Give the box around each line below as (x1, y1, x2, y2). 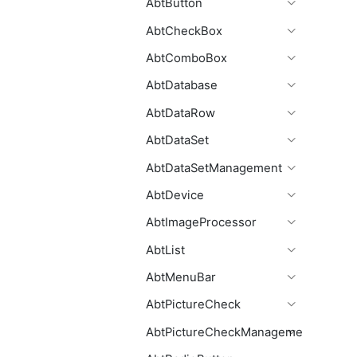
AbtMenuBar (146, 270, 216, 285)
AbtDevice (146, 187, 204, 202)
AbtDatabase (146, 78, 218, 93)
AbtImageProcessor (146, 215, 257, 230)
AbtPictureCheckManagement (146, 324, 314, 339)
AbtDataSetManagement (146, 160, 282, 175)
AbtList (146, 242, 185, 257)
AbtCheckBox (146, 23, 222, 38)
